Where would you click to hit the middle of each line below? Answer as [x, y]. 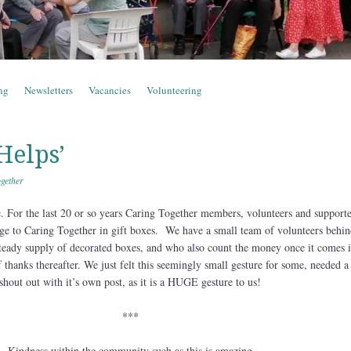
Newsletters [49, 90]
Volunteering [174, 90]
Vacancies [110, 90]
